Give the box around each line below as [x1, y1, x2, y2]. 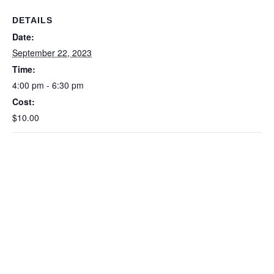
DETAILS [12, 15, 53, 25]
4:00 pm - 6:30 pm [12, 78, 84, 91]
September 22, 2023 [12, 46, 92, 59]
